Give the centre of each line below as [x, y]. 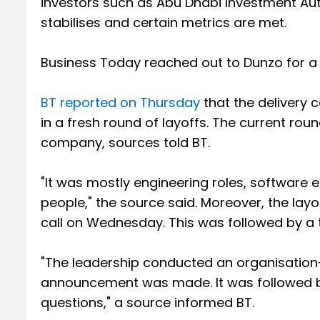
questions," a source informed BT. [147, 302]
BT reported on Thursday [120, 102]
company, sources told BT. [125, 142]
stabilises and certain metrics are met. [165, 22]
